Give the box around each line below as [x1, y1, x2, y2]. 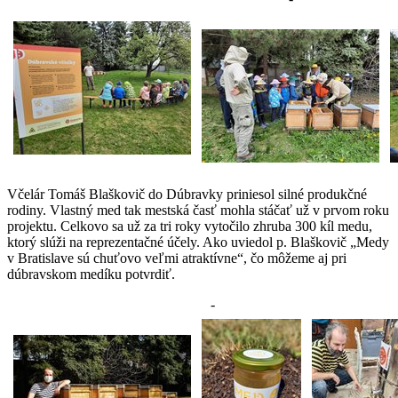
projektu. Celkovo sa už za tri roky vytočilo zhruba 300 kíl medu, [7, 218, 372, 234]
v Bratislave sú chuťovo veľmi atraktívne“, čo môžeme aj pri [7, 250, 346, 266]
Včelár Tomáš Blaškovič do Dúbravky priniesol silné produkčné [7, 186, 367, 202]
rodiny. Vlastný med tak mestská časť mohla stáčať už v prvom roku [7, 202, 389, 218]
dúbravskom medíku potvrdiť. [7, 266, 175, 282]
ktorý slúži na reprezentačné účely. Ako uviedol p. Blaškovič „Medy [7, 234, 389, 250]
